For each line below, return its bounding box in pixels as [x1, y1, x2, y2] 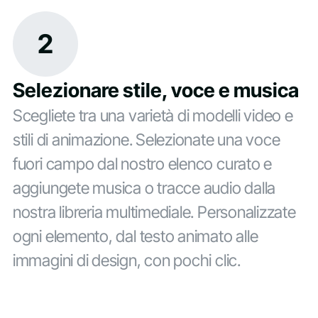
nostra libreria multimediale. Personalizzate [12, 202, 296, 222]
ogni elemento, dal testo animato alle [12, 226, 258, 246]
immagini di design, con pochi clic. [12, 250, 241, 270]
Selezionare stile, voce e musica [12, 77, 299, 102]
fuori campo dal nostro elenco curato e [12, 153, 273, 174]
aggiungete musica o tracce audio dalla [12, 177, 276, 198]
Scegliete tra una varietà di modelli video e [12, 105, 293, 126]
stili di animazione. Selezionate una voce [12, 129, 280, 150]
